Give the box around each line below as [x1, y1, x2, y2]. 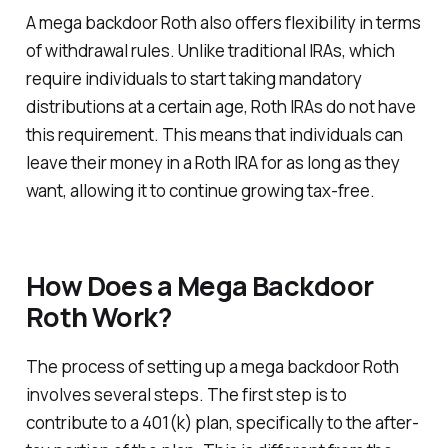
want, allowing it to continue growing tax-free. [25, 179, 375, 203]
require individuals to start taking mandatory [25, 67, 362, 91]
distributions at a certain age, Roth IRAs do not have [25, 95, 416, 119]
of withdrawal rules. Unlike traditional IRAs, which [25, 39, 395, 63]
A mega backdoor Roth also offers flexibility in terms [25, 11, 421, 35]
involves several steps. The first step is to [25, 382, 347, 406]
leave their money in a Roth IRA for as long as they [25, 151, 400, 175]
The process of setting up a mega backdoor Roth [25, 354, 399, 378]
